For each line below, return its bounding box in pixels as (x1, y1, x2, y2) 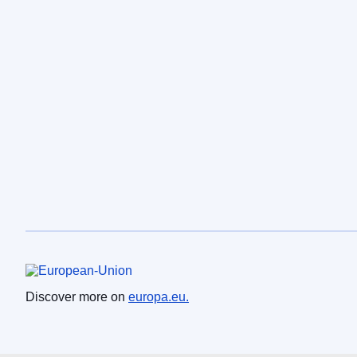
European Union (25, 263, 139, 281)
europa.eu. (128, 290, 189, 304)
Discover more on (25, 290, 128, 304)
